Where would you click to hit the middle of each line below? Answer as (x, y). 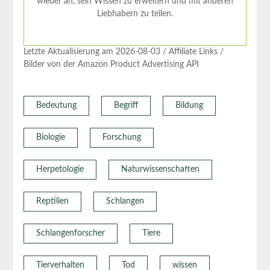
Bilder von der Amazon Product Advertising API (111, 64)
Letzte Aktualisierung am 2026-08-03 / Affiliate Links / (123, 52)
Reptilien (52, 201)
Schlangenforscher (70, 233)
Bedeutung (56, 105)
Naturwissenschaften (160, 169)
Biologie (50, 137)
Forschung (121, 137)
